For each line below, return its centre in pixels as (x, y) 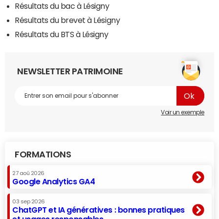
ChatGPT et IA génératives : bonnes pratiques (99, 210)
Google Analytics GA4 (54, 182)
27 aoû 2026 (28, 174)
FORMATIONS (43, 155)
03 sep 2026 (29, 202)
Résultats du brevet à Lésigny (67, 20)
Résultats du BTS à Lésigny (62, 34)
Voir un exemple (183, 113)
